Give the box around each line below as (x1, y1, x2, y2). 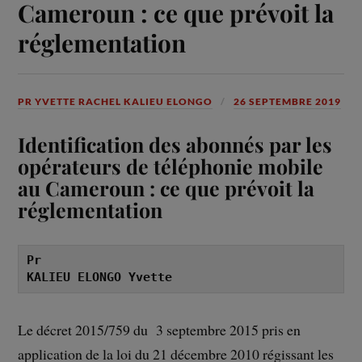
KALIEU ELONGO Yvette (27, 270, 173, 285)
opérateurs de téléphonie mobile (18, 153, 324, 180)
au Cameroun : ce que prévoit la (18, 175, 315, 202)
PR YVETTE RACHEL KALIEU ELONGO (18, 95, 213, 107)
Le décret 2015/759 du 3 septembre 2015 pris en (18, 320, 301, 340)
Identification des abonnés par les (18, 131, 333, 158)
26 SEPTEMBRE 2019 (234, 95, 342, 107)
